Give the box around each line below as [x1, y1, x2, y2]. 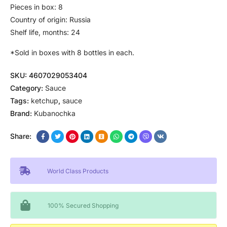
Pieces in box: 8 [10, 2, 63, 11]
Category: [10, 83, 43, 92]
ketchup [31, 96, 58, 105]
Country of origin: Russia [10, 15, 91, 24]
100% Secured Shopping [47, 201, 119, 209]
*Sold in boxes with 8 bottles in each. [10, 48, 134, 57]
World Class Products [47, 167, 108, 175]
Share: [10, 132, 31, 141]
